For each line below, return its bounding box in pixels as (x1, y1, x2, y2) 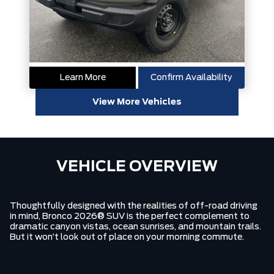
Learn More (59, 73, 106, 83)
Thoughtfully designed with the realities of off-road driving (10, 202, 257, 211)
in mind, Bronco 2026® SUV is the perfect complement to (10, 212, 250, 221)
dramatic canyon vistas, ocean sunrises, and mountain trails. (10, 223, 261, 232)
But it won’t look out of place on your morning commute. (10, 233, 244, 242)
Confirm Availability (150, 73, 232, 83)
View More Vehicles (92, 98, 182, 107)
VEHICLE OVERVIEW (56, 160, 218, 175)
